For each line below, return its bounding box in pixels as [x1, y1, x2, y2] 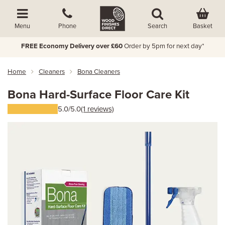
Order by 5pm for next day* [124, 42, 204, 50]
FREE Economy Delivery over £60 [21, 42, 123, 50]
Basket [192, 22, 212, 30]
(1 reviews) [81, 104, 114, 114]
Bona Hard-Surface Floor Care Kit [8, 87, 189, 102]
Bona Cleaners [77, 68, 120, 76]
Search [148, 22, 168, 30]
